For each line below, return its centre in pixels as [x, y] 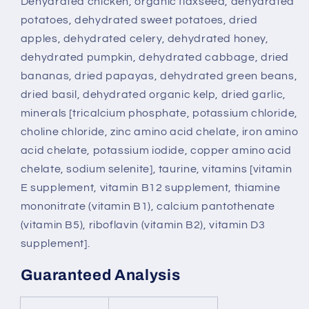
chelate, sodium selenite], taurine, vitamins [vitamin [156, 169]
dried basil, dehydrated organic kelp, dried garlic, [153, 94]
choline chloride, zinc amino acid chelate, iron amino [159, 131]
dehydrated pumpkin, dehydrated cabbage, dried [155, 57]
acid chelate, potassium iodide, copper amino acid [156, 150]
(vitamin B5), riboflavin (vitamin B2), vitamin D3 [143, 225]
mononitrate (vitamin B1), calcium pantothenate [148, 206]
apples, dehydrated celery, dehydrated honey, [144, 38]
